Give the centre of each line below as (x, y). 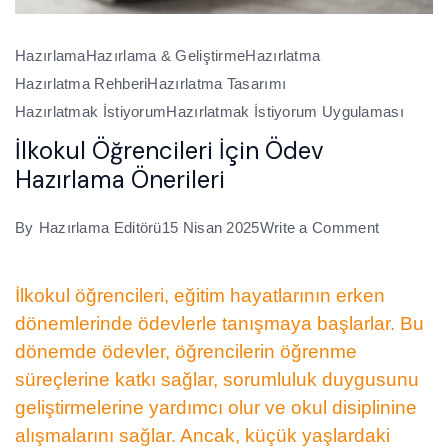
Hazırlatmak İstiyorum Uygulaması (285, 111)
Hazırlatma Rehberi (81, 83)
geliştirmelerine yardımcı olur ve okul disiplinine (216, 407)
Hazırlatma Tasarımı (217, 83)
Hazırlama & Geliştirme (165, 55)
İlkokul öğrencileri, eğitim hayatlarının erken (200, 295)
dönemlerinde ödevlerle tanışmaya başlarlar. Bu (219, 323)
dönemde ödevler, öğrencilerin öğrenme (186, 351)
